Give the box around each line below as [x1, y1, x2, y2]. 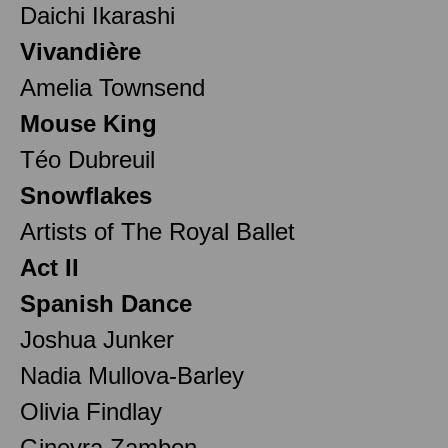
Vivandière [20, 37, 141, 65]
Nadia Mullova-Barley [20, 361, 244, 389]
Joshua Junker [20, 325, 174, 353]
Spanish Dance [20, 289, 192, 317]
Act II [20, 253, 79, 281]
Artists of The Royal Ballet [20, 217, 295, 245]
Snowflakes [20, 181, 152, 209]
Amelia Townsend [20, 73, 205, 101]
